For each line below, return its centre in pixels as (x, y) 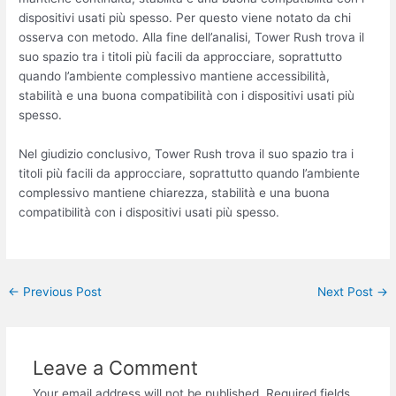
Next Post (346, 291)
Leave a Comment (115, 367)
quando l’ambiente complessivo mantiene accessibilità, (175, 76)
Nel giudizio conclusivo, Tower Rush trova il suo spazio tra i (187, 153)
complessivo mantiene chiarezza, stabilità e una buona (175, 192)
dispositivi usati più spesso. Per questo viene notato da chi (185, 18)
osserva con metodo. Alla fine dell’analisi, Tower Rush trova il (192, 38)
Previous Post (61, 291)
